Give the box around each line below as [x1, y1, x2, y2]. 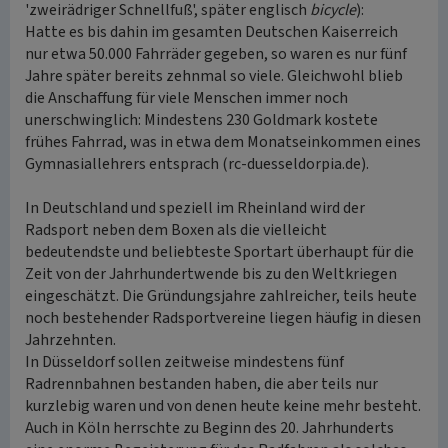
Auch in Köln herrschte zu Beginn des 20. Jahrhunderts [25, 417, 394, 439]
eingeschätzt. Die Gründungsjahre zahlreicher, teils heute [25, 285, 417, 307]
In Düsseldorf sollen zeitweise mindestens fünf [25, 351, 344, 373]
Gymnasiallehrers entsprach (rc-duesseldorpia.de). [25, 153, 369, 175]
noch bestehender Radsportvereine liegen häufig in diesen [25, 307, 421, 329]
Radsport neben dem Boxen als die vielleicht [25, 219, 327, 241]
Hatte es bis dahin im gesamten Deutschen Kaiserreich [25, 21, 398, 43]
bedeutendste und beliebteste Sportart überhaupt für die [25, 241, 414, 263]
